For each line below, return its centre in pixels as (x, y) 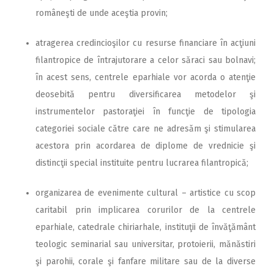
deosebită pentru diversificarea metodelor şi (146, 94)
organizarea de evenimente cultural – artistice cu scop (146, 193)
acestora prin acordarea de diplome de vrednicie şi (146, 146)
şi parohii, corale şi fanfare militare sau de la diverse (146, 261)
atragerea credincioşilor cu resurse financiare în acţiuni (146, 43)
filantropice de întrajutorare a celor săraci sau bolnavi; (146, 60)
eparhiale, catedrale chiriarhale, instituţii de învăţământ (146, 227)
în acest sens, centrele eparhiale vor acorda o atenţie (146, 77)
